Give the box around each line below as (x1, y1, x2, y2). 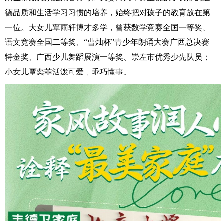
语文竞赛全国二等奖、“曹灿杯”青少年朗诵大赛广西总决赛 (5, 38, 209, 46)
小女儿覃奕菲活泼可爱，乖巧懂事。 (5, 68, 131, 76)
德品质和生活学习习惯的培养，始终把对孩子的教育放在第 (5, 8, 210, 17)
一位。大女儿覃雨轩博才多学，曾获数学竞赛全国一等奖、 (5, 23, 210, 32)
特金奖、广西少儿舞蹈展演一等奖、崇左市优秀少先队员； (5, 53, 210, 61)
